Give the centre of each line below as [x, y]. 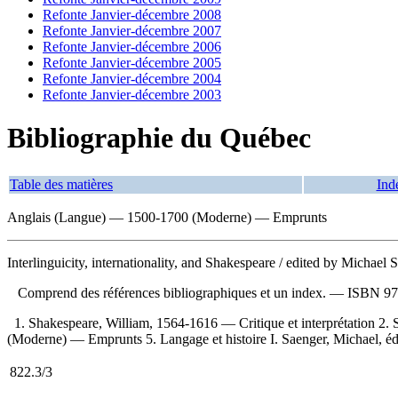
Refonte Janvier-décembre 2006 [132, 47]
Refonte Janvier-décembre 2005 [132, 63]
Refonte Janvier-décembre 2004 [132, 79]
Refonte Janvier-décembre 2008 [132, 15]
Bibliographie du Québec [159, 138]
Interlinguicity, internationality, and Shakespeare [143, 262]
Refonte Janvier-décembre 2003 [132, 95]
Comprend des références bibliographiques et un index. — [177, 292]
